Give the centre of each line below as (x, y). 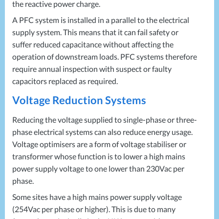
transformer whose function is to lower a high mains (99, 156)
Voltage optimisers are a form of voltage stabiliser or (99, 144)
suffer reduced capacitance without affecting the (93, 44)
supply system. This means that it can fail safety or (95, 32)
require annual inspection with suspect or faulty (92, 69)
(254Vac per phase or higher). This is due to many (94, 209)
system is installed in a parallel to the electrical (111, 20)
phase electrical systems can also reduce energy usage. (102, 132)
